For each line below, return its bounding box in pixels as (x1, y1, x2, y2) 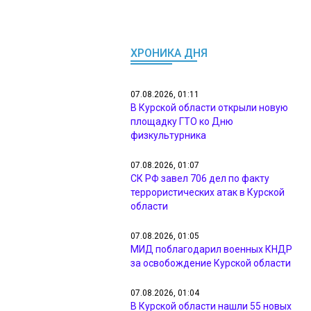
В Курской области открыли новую (131, 102, 288, 113)
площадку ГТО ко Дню (131, 116, 233, 127)
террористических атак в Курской (131, 187, 285, 198)
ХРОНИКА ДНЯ (131, 47, 208, 60)
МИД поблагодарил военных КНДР (131, 244, 292, 255)
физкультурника (131, 130, 206, 141)
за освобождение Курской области (131, 258, 291, 269)
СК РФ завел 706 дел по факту (131, 173, 269, 184)
